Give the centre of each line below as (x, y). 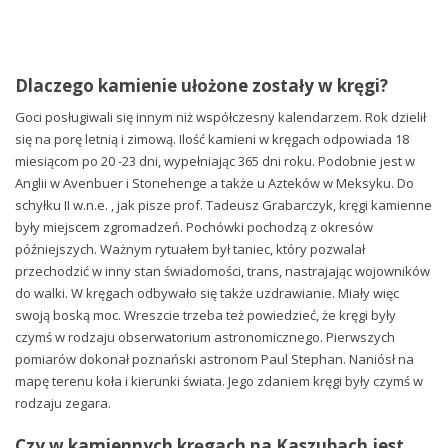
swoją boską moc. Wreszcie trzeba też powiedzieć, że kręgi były (205, 315)
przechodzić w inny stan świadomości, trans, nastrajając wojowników (222, 271)
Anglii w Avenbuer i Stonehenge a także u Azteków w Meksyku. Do (214, 183)
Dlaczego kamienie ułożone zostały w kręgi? (201, 86)
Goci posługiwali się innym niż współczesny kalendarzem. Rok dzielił (220, 117)
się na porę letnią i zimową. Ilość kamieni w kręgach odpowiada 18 (212, 139)
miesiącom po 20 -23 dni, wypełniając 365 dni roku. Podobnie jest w (215, 161)
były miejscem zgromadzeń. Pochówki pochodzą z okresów (194, 227)
